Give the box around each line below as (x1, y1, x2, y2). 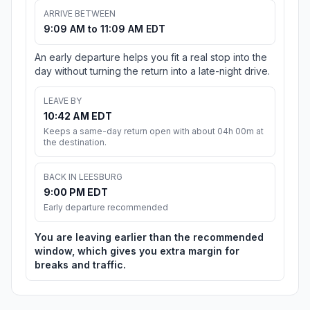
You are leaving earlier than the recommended (35, 231, 264, 244)
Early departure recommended (44, 202, 168, 213)
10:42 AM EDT (44, 110, 112, 122)
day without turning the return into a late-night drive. (35, 65, 270, 77)
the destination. (44, 137, 107, 148)
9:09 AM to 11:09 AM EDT (44, 23, 165, 35)
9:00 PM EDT (44, 186, 108, 199)
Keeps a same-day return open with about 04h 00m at (44, 126, 264, 137)
